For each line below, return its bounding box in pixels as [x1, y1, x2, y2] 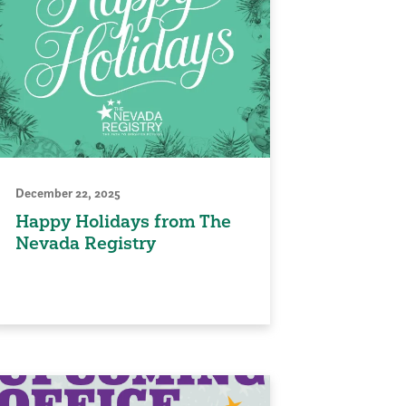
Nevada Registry [15, 232, 156, 255]
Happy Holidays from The [15, 210, 231, 233]
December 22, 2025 [15, 185, 121, 202]
